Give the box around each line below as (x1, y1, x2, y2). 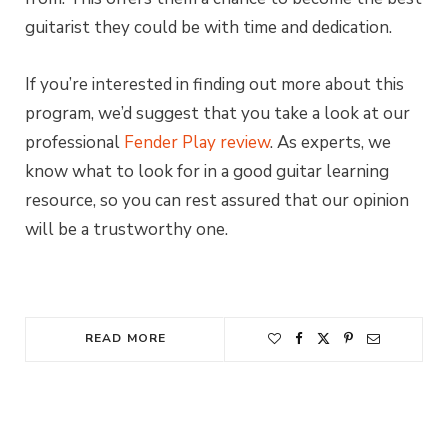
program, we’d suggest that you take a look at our (25, 101, 410, 125)
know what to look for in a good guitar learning (25, 159, 389, 183)
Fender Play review (124, 130, 270, 154)
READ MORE (84, 329, 167, 346)
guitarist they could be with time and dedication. (25, 15, 396, 39)
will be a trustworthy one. (25, 217, 228, 241)
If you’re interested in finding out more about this (25, 72, 404, 96)
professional (25, 130, 124, 154)
